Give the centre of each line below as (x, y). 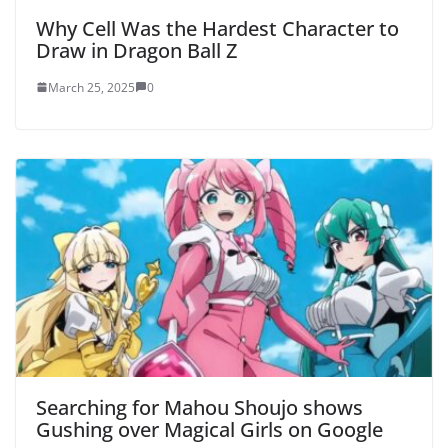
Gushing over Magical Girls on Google (209, 430)
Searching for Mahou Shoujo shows (199, 408)
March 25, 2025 (91, 87)
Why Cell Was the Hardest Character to (217, 28)
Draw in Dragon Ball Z (136, 50)
